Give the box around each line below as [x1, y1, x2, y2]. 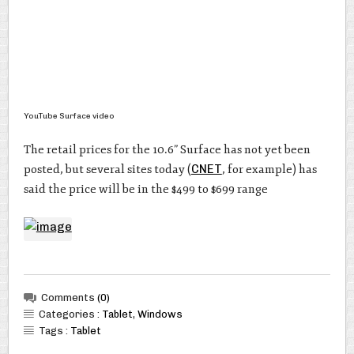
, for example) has [221, 162, 317, 178]
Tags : [38, 324, 70, 337]
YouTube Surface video [23, 110, 115, 121]
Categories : [38, 307, 102, 320]
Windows [137, 307, 183, 320]
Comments [40, 291, 97, 303]
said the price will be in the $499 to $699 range [23, 182, 268, 198]
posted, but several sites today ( [23, 162, 191, 178]
